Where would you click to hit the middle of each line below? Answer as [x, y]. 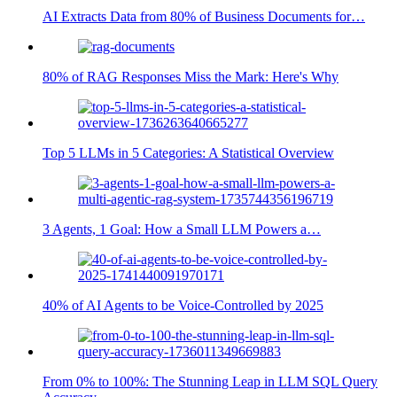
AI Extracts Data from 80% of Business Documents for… [204, 16]
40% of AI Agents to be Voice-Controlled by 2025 [183, 305]
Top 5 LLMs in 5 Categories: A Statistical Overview [188, 152]
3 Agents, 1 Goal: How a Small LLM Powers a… [182, 229]
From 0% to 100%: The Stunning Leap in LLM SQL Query [210, 381]
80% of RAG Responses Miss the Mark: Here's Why [191, 76]
